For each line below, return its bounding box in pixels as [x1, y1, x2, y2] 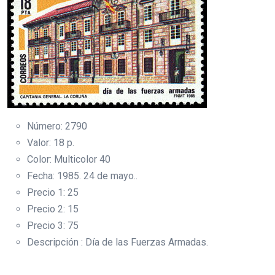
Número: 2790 [27, 120, 87, 132]
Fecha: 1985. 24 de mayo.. [27, 170, 137, 182]
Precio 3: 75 [27, 220, 79, 231]
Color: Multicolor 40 [27, 153, 110, 165]
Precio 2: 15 [27, 203, 79, 215]
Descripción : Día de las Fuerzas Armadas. [27, 236, 208, 248]
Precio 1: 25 [27, 187, 79, 198]
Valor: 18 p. [27, 137, 74, 149]
